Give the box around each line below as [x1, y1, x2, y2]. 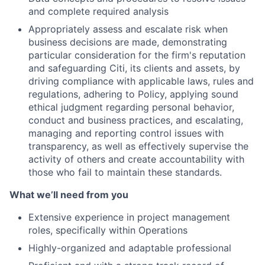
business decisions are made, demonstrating [28, 36, 227, 48]
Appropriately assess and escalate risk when [28, 23, 228, 35]
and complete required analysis [28, 5, 169, 17]
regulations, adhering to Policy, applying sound [28, 88, 238, 100]
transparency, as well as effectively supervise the [28, 140, 248, 152]
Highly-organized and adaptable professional [28, 242, 231, 254]
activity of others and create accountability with [28, 153, 244, 165]
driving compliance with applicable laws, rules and [28, 75, 254, 87]
